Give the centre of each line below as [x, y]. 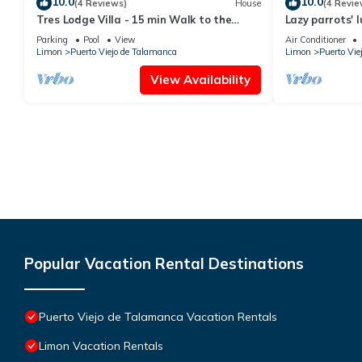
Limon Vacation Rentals [101, 346]
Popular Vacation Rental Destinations [164, 264]
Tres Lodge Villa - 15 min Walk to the [134, 20]
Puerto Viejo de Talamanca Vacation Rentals [158, 317]
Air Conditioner [315, 40]
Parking [52, 40]
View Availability [200, 80]
